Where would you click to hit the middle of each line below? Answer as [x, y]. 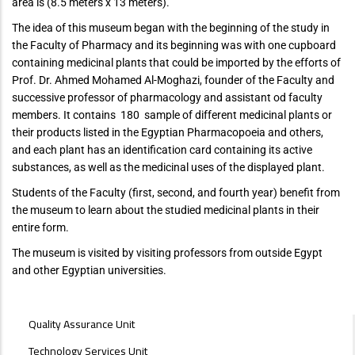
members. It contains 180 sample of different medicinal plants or [172, 115]
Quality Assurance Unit [81, 324]
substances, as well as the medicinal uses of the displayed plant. [168, 167]
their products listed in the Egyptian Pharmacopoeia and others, [168, 132]
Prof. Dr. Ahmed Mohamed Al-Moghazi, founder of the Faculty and [173, 80]
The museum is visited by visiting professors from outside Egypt [167, 253]
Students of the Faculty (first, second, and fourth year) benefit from [176, 193]
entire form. [40, 227]
